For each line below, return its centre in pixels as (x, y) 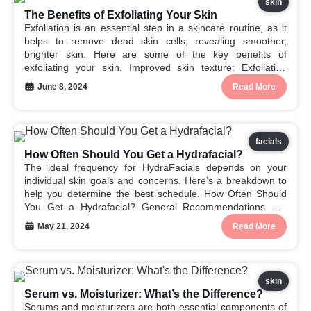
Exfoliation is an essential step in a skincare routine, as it (155, 28)
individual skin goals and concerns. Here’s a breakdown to (155, 180)
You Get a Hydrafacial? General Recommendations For (155, 207)
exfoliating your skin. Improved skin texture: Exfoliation (155, 67)
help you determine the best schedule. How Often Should (155, 194)
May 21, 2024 (64, 226)
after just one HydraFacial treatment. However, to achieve (155, 233)
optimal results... (60, 246)
